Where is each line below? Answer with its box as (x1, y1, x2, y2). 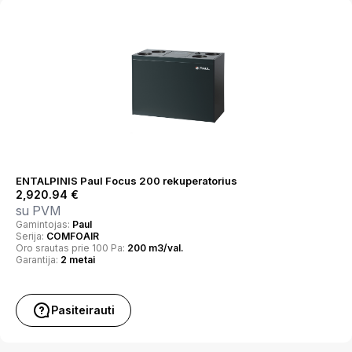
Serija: (16, 230, 46, 242)
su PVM (16, 203, 60, 218)
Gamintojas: (16, 218, 72, 230)
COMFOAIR (46, 230, 99, 242)
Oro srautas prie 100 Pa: (16, 242, 127, 254)
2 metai (60, 254, 95, 266)
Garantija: (16, 254, 60, 266)
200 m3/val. (127, 242, 184, 254)
